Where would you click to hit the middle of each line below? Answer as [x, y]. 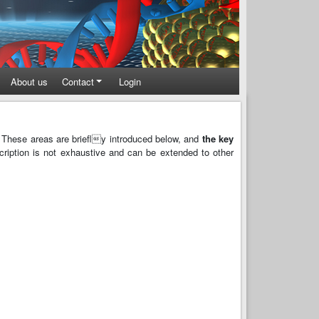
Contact [78, 81]
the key [218, 139]
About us [29, 81]
